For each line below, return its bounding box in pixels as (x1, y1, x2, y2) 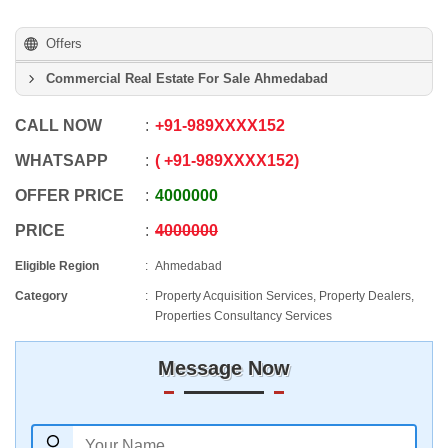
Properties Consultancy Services (155, 309, 332, 323)
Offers (46, 36, 82, 51)
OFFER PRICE (15, 187, 124, 204)
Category (15, 289, 68, 303)
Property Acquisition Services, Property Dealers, (155, 289, 414, 303)
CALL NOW (15, 117, 102, 134)
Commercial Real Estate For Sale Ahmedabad (46, 71, 328, 86)
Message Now (158, 357, 290, 379)
